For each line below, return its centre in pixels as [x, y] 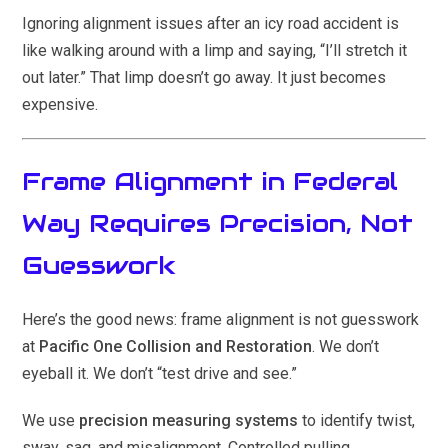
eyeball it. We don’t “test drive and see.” [160, 374]
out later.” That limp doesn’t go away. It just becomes [204, 78]
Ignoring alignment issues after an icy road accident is [211, 24]
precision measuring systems [189, 421]
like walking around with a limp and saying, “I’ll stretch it [215, 51]
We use [51, 421]
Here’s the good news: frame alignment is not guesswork [221, 320]
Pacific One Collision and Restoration [176, 347]
